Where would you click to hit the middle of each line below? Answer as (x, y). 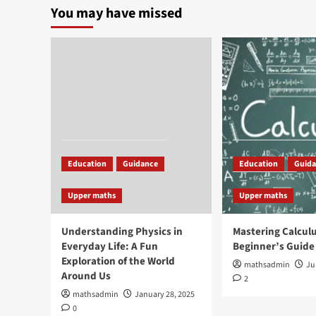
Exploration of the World (118, 261)
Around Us (86, 276)
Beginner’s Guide (274, 247)
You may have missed (116, 13)
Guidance (140, 164)
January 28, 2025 (165, 294)
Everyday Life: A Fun (110, 247)
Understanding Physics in (122, 232)
